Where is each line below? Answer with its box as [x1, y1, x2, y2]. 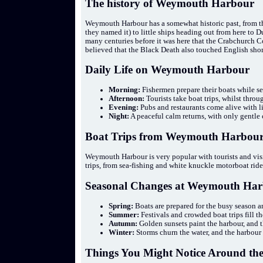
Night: [109, 112, 130, 121]
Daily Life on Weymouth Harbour [85, 63, 250, 76]
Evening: [109, 103, 139, 112]
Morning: [109, 86, 141, 95]
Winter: [109, 228, 135, 237]
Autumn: [109, 220, 138, 228]
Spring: [109, 202, 134, 211]
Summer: [109, 211, 140, 220]
